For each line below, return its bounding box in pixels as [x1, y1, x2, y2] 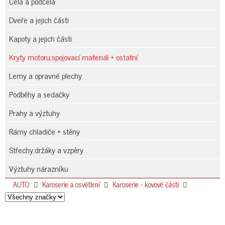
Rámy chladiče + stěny [9, 125, 80, 138]
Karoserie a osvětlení [42, 178, 100, 190]
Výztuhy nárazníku [9, 162, 68, 175]
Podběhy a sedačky [9, 87, 69, 100]
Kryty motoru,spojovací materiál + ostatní [9, 50, 138, 63]
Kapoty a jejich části [9, 32, 72, 45]
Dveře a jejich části [9, 13, 69, 26]
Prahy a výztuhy [9, 106, 60, 119]
